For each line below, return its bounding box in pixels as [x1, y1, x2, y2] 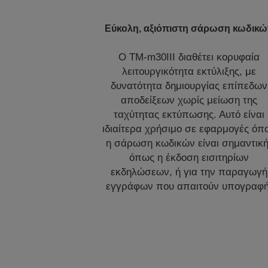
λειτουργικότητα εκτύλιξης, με [121, 65, 256, 77]
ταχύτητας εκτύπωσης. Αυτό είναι [113, 108, 264, 120]
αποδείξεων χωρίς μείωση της [120, 94, 257, 106]
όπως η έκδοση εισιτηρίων [129, 151, 249, 163]
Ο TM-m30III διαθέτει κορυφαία [118, 51, 260, 63]
